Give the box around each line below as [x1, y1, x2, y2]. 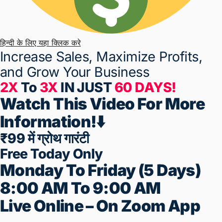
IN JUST [56, 111, 115, 126]
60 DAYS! [115, 111, 175, 126]
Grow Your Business [23, 90, 148, 106]
